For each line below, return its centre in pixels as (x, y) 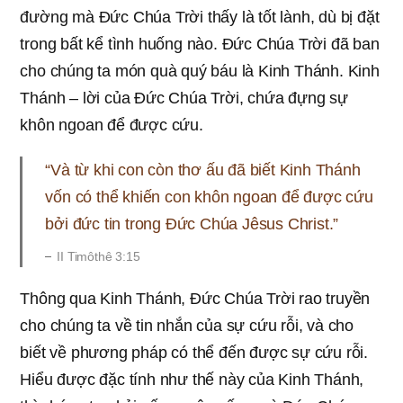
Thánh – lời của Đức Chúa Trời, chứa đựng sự (184, 98)
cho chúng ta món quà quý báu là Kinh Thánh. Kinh (200, 71)
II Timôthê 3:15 (99, 256)
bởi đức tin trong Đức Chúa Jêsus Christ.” (192, 224)
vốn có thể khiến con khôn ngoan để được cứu (209, 197)
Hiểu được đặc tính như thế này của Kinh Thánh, (192, 380)
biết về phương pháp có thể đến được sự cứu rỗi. (194, 353)
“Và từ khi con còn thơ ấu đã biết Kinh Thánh (203, 170)
